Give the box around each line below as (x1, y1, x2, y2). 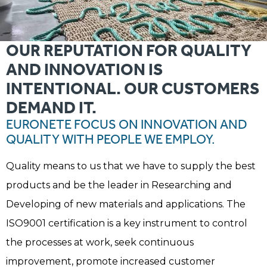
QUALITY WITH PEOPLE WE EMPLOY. (6, 132, 215, 148)
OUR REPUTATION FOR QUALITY (6, 41, 252, 61)
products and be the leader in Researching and (6, 179, 232, 191)
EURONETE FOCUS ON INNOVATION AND (6, 117, 247, 133)
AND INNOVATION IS (6, 60, 163, 80)
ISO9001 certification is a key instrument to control (6, 218, 247, 229)
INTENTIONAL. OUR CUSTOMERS (6, 79, 260, 99)
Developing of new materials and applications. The (6, 198, 246, 210)
